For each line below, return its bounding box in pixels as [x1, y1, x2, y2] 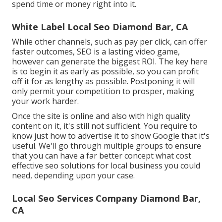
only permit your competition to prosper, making [12, 85, 194, 97]
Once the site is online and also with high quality [12, 110, 190, 121]
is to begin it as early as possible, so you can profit [12, 65, 199, 77]
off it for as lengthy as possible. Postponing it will [12, 75, 195, 87]
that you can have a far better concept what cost [12, 150, 191, 161]
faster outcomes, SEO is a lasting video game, [12, 46, 180, 57]
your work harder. [12, 95, 79, 107]
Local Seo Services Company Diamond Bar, [12, 192, 201, 204]
